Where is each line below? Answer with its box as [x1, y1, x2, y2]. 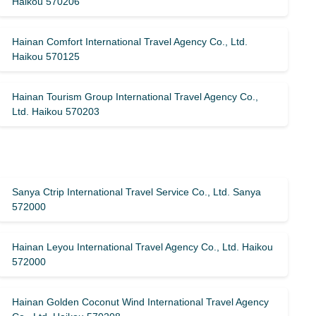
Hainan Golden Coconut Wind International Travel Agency [12, 296, 269, 308]
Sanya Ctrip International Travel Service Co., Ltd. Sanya [12, 186, 262, 197]
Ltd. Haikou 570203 [12, 106, 100, 117]
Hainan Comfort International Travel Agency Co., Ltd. [12, 36, 248, 47]
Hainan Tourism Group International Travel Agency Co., [12, 91, 259, 102]
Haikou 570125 [12, 51, 80, 62]
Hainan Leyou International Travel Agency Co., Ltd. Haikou [12, 241, 274, 253]
